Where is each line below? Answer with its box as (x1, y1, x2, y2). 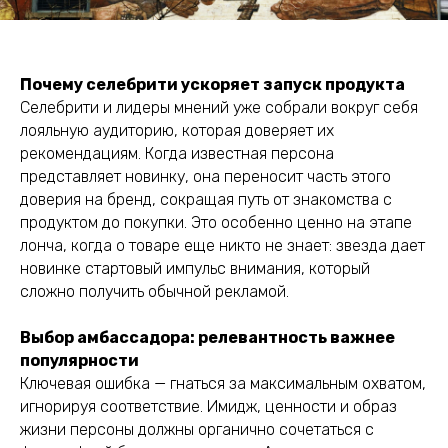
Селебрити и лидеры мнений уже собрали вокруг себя (20, 98, 418, 117)
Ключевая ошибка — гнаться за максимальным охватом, (20, 374, 426, 393)
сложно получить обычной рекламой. (20, 282, 289, 301)
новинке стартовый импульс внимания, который (20, 259, 370, 278)
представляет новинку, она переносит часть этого (20, 167, 391, 186)
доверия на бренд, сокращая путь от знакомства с (20, 190, 392, 209)
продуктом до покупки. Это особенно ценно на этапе (20, 213, 412, 232)
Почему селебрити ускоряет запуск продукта (20, 75, 405, 94)
